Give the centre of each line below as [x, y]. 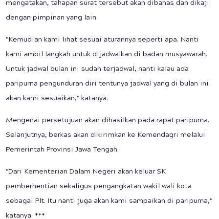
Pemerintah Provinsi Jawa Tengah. [62, 150]
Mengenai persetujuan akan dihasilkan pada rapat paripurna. [108, 121]
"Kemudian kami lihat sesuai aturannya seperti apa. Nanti [102, 40]
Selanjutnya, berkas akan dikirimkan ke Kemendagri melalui [106, 136]
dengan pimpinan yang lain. [52, 18]
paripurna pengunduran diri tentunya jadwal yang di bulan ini [107, 84]
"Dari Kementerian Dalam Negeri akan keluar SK [86, 172]
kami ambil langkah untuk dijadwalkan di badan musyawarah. [107, 55]
